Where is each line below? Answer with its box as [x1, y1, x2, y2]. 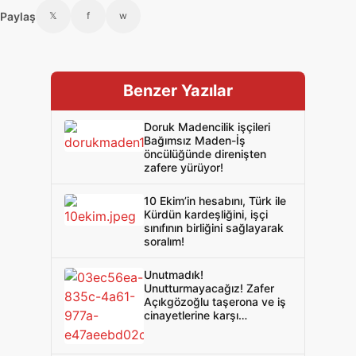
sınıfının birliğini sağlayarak [144, 221, 284, 234]
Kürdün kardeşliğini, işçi [144, 207, 268, 221]
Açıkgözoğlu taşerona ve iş [144, 295, 286, 308]
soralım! [144, 234, 184, 248]
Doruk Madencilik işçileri [144, 120, 270, 133]
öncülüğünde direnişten [144, 147, 266, 161]
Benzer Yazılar [123, 81, 233, 100]
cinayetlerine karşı [144, 308, 238, 322]
